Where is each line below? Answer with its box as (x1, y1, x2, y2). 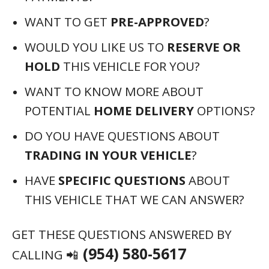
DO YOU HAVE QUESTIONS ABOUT (25, 127, 220, 144)
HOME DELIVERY (94, 102, 194, 119)
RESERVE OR (167, 38, 241, 55)
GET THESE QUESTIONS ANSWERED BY (12, 226, 232, 243)
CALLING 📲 (12, 246, 78, 263)
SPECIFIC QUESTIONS (58, 172, 186, 189)
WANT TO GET (25, 13, 110, 30)
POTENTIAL (25, 102, 94, 119)
